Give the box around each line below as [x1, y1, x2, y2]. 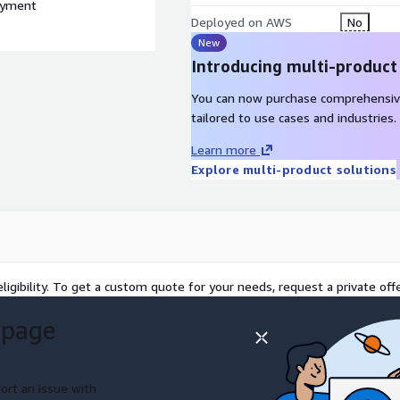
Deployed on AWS [191, 14, 292, 29]
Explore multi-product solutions [191, 162, 396, 177]
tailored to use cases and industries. [191, 110, 396, 125]
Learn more [191, 142, 256, 157]
